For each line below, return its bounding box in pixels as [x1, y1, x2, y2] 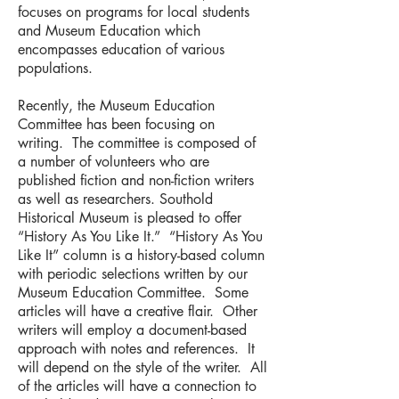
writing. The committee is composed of [18, 134, 256, 152]
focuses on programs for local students [18, 3, 249, 21]
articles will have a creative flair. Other [18, 302, 257, 321]
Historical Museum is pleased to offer [18, 208, 241, 227]
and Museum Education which [18, 21, 200, 40]
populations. [18, 59, 93, 77]
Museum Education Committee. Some [18, 283, 248, 302]
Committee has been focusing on [18, 115, 215, 134]
